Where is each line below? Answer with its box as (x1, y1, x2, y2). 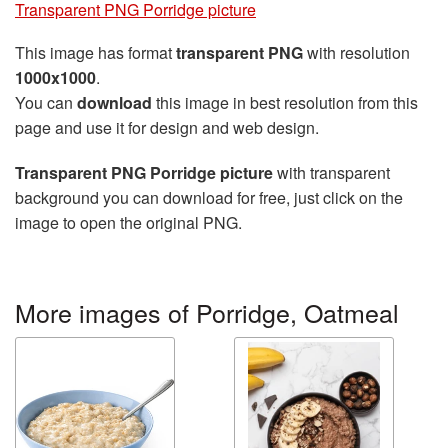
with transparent (273, 161, 390, 184)
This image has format (15, 41, 176, 64)
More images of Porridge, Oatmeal (15, 294, 399, 330)
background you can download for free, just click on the (15, 186, 403, 209)
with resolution (303, 41, 410, 64)
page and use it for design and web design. (15, 116, 319, 139)
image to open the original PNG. (15, 211, 242, 234)
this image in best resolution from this (152, 91, 418, 114)
